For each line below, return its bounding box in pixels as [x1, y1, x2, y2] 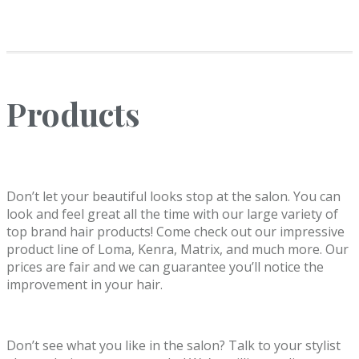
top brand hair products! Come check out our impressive [6, 223, 345, 241]
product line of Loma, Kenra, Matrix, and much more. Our [6, 240, 349, 259]
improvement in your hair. [6, 276, 163, 294]
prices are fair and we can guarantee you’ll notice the [6, 258, 324, 276]
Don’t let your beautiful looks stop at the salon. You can [6, 188, 341, 206]
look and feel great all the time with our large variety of [6, 205, 338, 224]
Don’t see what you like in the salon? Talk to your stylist [6, 337, 341, 355]
